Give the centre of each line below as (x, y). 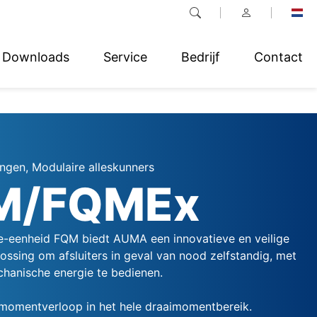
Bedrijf (201, 57)
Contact (278, 57)
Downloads (36, 57)
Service (125, 57)
